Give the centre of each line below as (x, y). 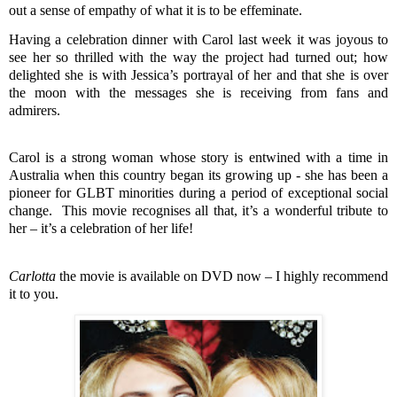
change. (33, 211)
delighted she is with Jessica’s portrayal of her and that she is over (198, 75)
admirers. (35, 111)
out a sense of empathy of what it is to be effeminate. (157, 10)
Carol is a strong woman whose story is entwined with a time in (198, 158)
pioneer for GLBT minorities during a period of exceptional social (198, 193)
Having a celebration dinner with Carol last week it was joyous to (198, 40)
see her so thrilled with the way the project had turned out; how (198, 58)
